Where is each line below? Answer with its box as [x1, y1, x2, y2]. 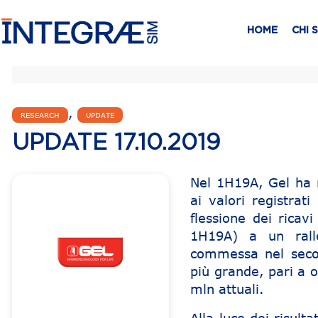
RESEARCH [21, 111, 60, 119]
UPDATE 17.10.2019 [12, 131, 220, 154]
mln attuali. [190, 281, 265, 297]
